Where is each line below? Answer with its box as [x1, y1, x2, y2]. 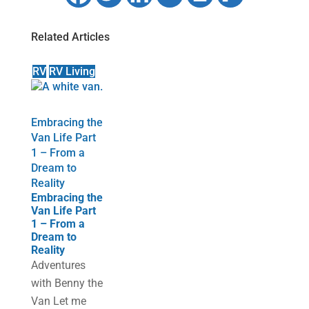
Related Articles [30, 30, 110, 43]
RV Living [48, 65, 95, 78]
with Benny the [30, 277, 103, 290]
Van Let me [30, 295, 86, 308]
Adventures [30, 259, 86, 272]
